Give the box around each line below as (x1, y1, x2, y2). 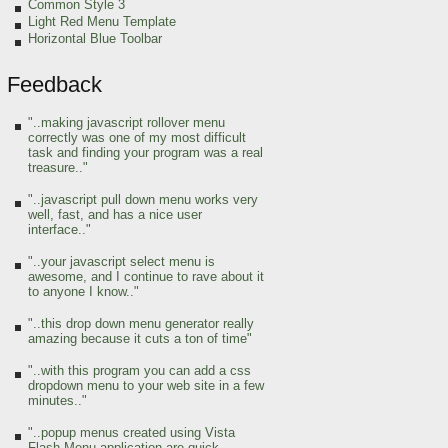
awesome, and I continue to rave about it (28, 269, 264, 284)
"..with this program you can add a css (28, 363, 251, 378)
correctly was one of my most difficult (28, 130, 246, 145)
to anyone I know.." (28, 284, 139, 299)
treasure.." (28, 160, 88, 175)
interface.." (28, 222, 91, 237)
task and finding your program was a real (28, 145, 263, 160)
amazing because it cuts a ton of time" (28, 331, 252, 346)
